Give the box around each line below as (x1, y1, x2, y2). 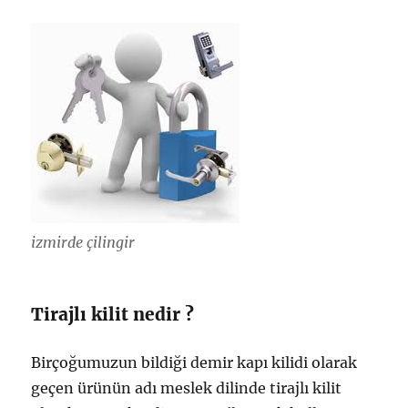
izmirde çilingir (31, 232, 136, 251)
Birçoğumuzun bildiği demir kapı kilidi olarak (31, 352, 358, 372)
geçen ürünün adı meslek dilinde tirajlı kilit (31, 378, 342, 397)
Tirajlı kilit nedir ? (31, 302, 195, 325)
